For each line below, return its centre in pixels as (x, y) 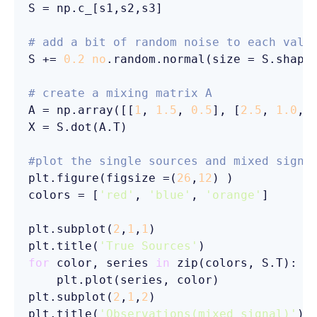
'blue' (170, 195)
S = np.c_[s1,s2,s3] (96, 8)
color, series (103, 263)
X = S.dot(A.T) (78, 127)
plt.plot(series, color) (124, 280)
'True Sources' (149, 246)
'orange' (234, 195)
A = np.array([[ (81, 110)
